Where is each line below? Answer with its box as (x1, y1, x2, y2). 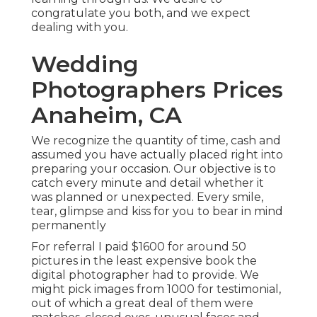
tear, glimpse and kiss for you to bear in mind (31, 204, 283, 219)
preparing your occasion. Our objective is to (31, 162, 276, 176)
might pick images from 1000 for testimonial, (31, 282, 281, 296)
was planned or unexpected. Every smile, (31, 190, 263, 204)
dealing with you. (31, 21, 128, 35)
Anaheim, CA (31, 101, 182, 129)
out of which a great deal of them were (31, 296, 253, 311)
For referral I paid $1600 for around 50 (31, 240, 246, 254)
